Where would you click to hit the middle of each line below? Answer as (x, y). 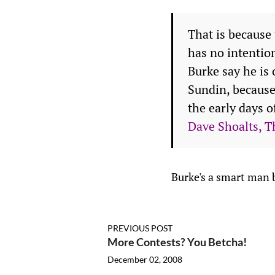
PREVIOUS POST (140, 228)
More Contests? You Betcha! (177, 242)
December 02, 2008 (145, 259)
